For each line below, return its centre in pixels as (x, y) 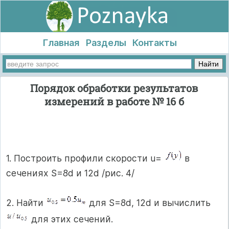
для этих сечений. (71, 219)
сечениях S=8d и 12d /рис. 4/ (70, 173)
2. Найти (26, 202)
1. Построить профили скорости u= (85, 158)
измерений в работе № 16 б (114, 101)
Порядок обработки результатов (114, 88)
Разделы (106, 43)
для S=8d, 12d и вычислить (148, 202)
